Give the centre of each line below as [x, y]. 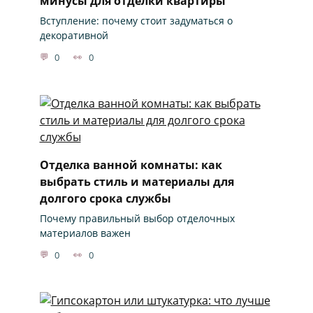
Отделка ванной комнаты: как [131, 165]
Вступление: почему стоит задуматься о [136, 21]
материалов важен [85, 233]
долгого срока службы [105, 198]
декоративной [74, 36]
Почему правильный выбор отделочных [137, 219]
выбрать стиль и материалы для [137, 181]
